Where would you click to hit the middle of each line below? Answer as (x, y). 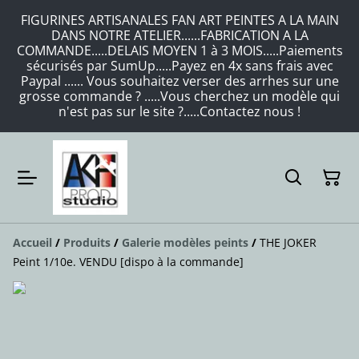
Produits (87, 242)
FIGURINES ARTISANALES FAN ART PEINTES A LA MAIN (179, 20)
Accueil (32, 242)
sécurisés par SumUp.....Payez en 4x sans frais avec (179, 66)
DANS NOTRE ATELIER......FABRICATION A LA (179, 35)
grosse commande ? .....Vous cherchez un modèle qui (179, 96)
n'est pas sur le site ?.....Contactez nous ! (179, 111)
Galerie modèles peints (185, 242)
